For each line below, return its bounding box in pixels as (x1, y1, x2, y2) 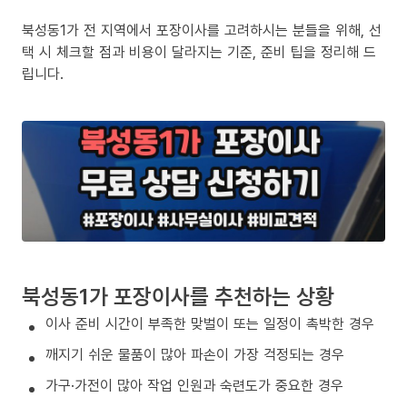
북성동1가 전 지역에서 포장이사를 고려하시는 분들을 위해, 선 (22, 20, 382, 40)
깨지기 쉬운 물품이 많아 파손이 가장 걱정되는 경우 (45, 344, 344, 365)
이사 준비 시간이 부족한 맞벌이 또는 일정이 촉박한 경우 (45, 313, 374, 334)
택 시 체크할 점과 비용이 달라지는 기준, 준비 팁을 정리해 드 (22, 42, 376, 62)
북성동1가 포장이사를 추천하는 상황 (22, 281, 334, 312)
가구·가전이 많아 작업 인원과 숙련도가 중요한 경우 (45, 375, 343, 396)
